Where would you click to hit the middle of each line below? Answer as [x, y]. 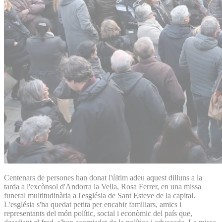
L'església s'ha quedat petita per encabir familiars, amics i [93, 204]
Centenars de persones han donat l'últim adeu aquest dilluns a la [103, 177]
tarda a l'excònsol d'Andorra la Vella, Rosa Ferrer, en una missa [103, 186]
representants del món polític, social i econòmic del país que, [98, 213]
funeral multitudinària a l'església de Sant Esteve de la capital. [100, 195]
